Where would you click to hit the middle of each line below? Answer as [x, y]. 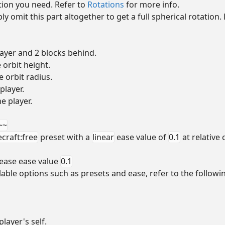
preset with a [65, 137]
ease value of [141, 137]
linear [103, 137]
